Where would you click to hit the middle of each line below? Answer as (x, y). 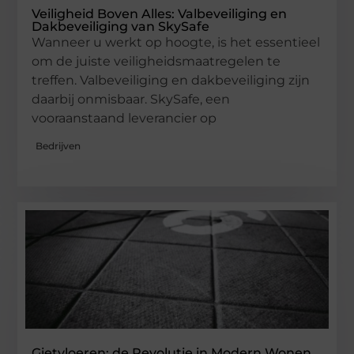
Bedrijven (58, 146)
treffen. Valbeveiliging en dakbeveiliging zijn (171, 80)
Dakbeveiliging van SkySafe (121, 26)
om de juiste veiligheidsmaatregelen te (156, 61)
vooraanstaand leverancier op (124, 118)
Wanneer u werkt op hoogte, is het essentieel (176, 42)
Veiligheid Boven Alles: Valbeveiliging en (160, 13)
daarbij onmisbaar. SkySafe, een (131, 99)
